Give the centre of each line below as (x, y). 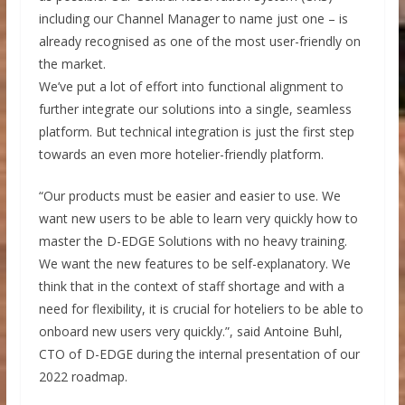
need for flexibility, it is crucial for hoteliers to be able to (201, 308)
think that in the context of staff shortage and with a (191, 286)
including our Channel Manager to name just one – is (193, 18)
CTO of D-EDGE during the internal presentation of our (199, 353)
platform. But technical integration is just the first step (196, 131)
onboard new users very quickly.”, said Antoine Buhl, (190, 331)
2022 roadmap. (83, 376)
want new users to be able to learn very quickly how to (198, 218)
